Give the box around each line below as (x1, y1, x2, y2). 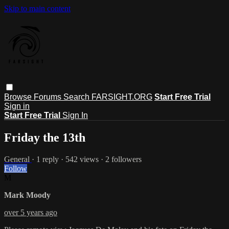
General (4, 154, 32, 164)
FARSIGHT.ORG (91, 92, 152, 101)
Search (63, 92, 91, 101)
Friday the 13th (4, 130, 85, 144)
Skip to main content (4, 4, 71, 13)
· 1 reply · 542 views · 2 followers (32, 154, 142, 164)
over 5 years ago (4, 208, 57, 217)
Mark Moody (4, 190, 51, 199)
